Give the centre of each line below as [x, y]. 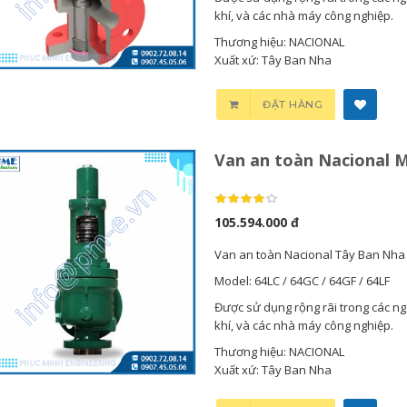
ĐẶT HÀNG [293, 104]
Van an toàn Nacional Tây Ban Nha [309, 254]
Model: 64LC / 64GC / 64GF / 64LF [302, 281]
